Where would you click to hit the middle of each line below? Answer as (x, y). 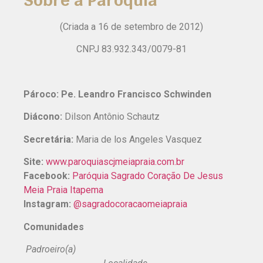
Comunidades (54, 227)
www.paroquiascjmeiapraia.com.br (115, 162)
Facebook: (47, 176)
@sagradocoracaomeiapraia (130, 204)
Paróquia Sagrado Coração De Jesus (148, 176)
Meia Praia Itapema (63, 190)
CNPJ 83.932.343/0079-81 (131, 49)
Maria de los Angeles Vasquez (139, 139)
